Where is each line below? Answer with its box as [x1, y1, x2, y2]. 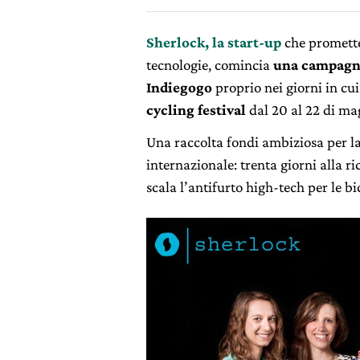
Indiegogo [146, 79, 212, 96]
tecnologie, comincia [146, 56, 273, 73]
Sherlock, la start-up [146, 34, 281, 51]
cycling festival [146, 101, 246, 118]
